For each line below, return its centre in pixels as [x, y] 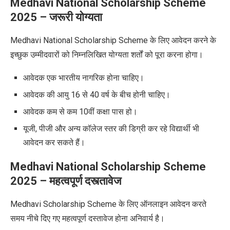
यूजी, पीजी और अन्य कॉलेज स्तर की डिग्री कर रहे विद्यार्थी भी [111, 128]
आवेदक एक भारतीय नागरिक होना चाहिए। [84, 78]
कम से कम [63, 111]
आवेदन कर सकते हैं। [55, 142]
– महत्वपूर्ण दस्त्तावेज [79, 181]
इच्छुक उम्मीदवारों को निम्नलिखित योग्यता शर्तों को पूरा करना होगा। [108, 54]
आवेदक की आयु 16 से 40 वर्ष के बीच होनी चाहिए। [97, 94]
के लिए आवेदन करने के [182, 40]
